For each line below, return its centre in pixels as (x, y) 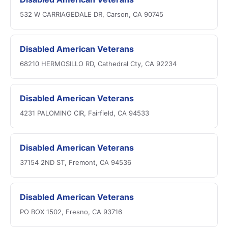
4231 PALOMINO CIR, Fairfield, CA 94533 (84, 113)
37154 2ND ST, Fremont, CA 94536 (76, 162)
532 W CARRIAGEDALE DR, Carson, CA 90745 (92, 14)
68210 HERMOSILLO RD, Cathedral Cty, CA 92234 (98, 64)
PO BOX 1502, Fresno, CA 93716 (71, 212)
